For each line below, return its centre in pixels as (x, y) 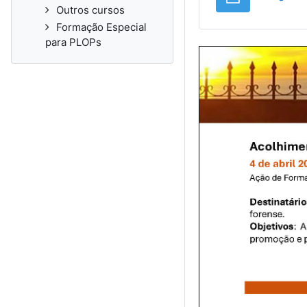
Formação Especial (101, 27)
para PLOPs (73, 42)
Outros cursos (90, 10)
